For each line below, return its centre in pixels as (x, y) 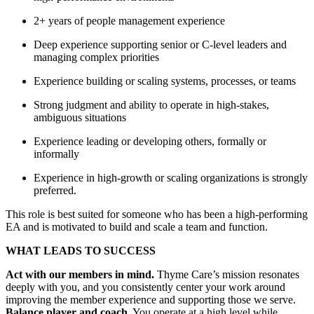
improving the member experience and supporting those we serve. (151, 300)
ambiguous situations (80, 118)
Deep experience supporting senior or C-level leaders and (160, 45)
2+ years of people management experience (129, 21)
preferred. (55, 191)
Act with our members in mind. (80, 275)
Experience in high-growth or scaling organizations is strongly (171, 178)
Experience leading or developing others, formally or (150, 142)
